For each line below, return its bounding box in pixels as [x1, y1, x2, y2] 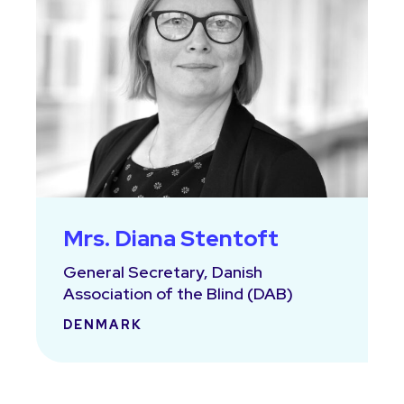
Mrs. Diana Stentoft [63, 224, 279, 253]
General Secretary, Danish [63, 262, 262, 282]
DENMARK [63, 317, 142, 333]
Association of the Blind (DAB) [63, 283, 293, 304]
